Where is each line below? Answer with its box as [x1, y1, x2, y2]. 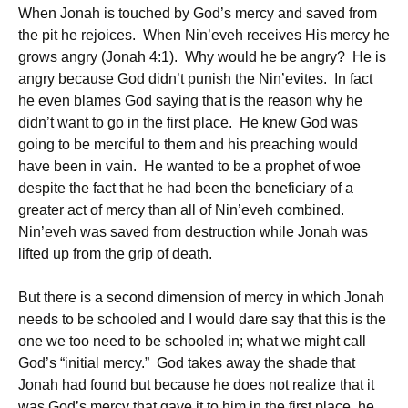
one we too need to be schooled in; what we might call [18, 332, 366, 349]
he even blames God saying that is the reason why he [18, 92, 362, 108]
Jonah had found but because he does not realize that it [18, 376, 374, 393]
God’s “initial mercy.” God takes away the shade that [18, 354, 355, 371]
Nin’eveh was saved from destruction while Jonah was [18, 223, 368, 240]
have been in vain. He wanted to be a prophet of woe [18, 158, 361, 174]
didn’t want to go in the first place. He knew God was [18, 114, 358, 130]
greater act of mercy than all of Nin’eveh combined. [18, 201, 348, 218]
